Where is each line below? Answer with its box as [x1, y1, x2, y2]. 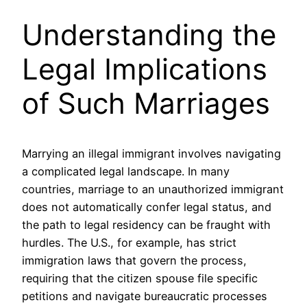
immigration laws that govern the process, [22, 253, 247, 267]
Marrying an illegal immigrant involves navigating [22, 146, 281, 160]
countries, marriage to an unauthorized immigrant [22, 182, 284, 196]
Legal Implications [22, 51, 267, 86]
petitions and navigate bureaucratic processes [22, 288, 267, 303]
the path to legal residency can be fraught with [22, 217, 271, 232]
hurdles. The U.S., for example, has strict [22, 235, 236, 249]
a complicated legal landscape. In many [22, 164, 230, 178]
